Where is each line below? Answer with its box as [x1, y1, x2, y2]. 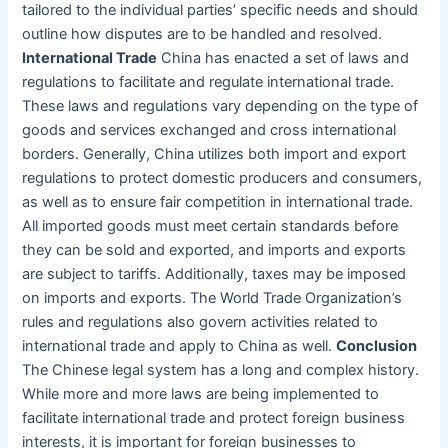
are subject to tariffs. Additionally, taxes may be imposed [22, 265, 407, 284]
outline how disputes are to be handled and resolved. [22, 25, 383, 44]
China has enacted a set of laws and [157, 49, 410, 68]
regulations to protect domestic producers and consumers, [22, 169, 423, 188]
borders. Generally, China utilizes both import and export [22, 145, 407, 164]
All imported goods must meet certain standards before [22, 217, 399, 236]
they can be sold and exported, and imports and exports [22, 241, 407, 260]
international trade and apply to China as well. [22, 337, 337, 356]
